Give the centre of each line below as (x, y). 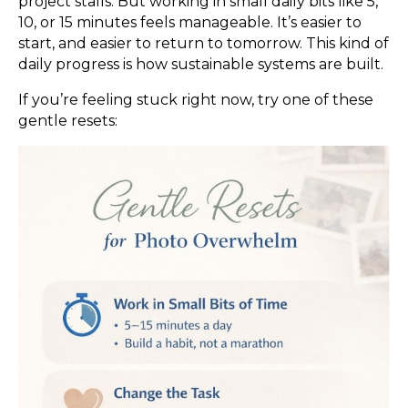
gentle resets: (68, 120)
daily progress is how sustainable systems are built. (201, 64)
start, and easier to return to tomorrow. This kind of (204, 43)
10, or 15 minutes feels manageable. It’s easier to (190, 22)
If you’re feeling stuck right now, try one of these (196, 99)
